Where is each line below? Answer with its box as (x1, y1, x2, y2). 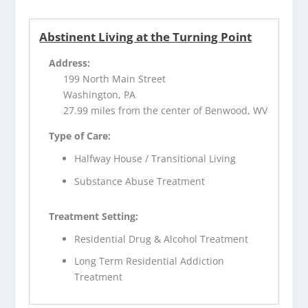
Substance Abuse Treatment (74, 174, 206, 188)
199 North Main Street (63, 72, 166, 86)
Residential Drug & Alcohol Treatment (74, 232, 249, 245)
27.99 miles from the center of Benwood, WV (63, 104, 268, 118)
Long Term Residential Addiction (74, 254, 225, 268)
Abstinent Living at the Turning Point (39, 29, 252, 45)
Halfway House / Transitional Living (74, 152, 236, 166)
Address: (49, 56, 91, 70)
